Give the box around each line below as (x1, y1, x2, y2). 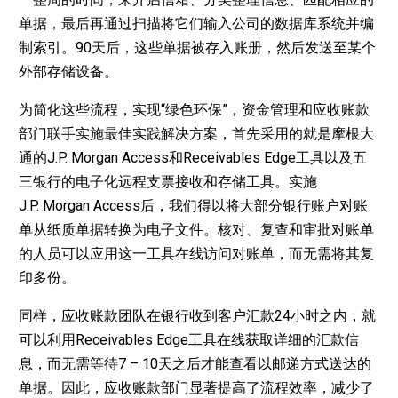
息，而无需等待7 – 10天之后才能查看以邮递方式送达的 (18, 354, 371, 372)
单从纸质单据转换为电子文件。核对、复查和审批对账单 (18, 220, 374, 238)
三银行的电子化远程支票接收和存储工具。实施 (18, 172, 317, 190)
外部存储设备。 (18, 62, 118, 80)
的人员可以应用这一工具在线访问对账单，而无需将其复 (18, 244, 374, 262)
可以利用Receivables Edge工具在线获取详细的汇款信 (18, 330, 359, 348)
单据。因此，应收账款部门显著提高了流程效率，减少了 (18, 378, 374, 396)
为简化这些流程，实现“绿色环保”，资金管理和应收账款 (18, 100, 370, 118)
